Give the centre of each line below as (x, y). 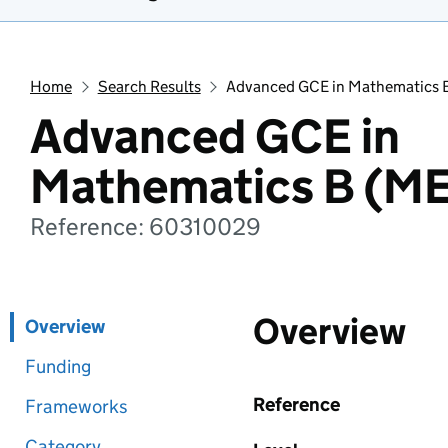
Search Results (149, 86)
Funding (58, 366)
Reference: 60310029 (145, 226)
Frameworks (76, 406)
